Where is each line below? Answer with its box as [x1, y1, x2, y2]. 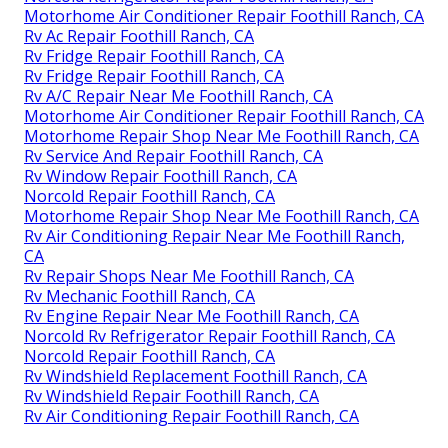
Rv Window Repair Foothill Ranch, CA [24, 164, 297, 187]
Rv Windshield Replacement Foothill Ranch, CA [24, 364, 367, 387]
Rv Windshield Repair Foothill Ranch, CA [24, 384, 319, 407]
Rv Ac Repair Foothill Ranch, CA [24, 24, 254, 47]
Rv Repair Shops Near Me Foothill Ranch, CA [24, 264, 354, 287]
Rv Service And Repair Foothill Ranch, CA [24, 144, 323, 167]
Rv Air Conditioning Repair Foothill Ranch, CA [24, 404, 359, 427]
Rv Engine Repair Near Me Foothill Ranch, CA [24, 304, 359, 327]
